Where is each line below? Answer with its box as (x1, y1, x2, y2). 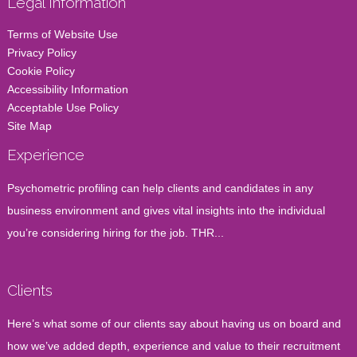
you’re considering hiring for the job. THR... (6, 226, 224, 240)
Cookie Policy (6, 65, 75, 78)
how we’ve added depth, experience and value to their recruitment (6, 339, 340, 353)
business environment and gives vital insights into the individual (6, 204, 325, 218)
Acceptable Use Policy (6, 101, 119, 115)
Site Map (6, 120, 52, 133)
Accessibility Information (6, 83, 128, 96)
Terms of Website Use (6, 28, 118, 41)
